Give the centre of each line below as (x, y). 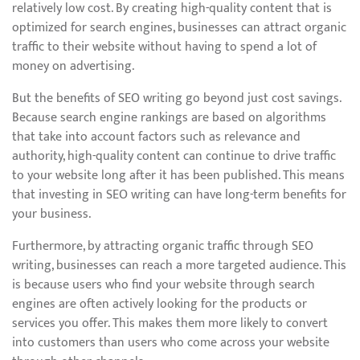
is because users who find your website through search (164, 285)
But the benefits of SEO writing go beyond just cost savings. (176, 98)
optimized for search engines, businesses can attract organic (179, 28)
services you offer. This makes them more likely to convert (170, 323)
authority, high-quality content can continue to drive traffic (174, 156)
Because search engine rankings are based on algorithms (169, 118)
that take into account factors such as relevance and (156, 137)
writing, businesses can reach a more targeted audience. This (179, 266)
